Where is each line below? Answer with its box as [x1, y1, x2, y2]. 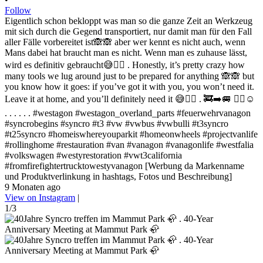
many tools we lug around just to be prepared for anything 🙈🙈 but [5, 70, 254, 81]
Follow [5, 5, 31, 15]
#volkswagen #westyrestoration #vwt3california [5, 150, 182, 160]
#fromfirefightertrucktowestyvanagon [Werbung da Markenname [5, 160, 244, 171]
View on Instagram [5, 192, 75, 203]
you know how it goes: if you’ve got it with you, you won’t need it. [5, 81, 254, 92]
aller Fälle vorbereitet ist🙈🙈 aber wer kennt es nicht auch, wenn [5, 36, 245, 47]
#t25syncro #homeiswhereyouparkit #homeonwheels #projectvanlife [5, 129, 258, 139]
